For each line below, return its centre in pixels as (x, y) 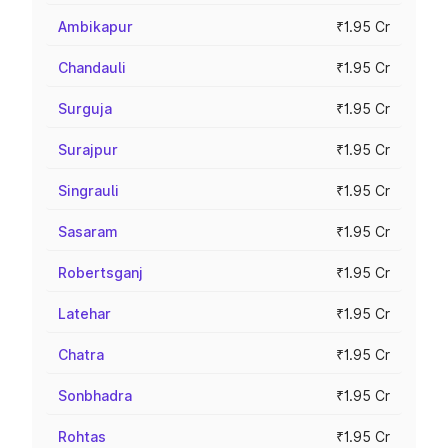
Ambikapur (95, 26)
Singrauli (88, 190)
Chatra (81, 354)
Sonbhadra (95, 395)
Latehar (84, 313)
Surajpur (88, 149)
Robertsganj (100, 272)
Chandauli (92, 67)
